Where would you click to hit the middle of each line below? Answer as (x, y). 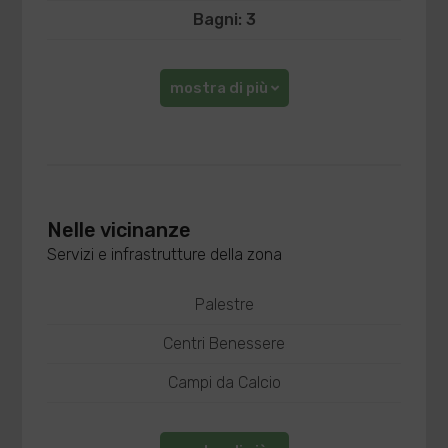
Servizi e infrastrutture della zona (165, 254)
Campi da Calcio (224, 382)
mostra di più (220, 88)
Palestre (224, 304)
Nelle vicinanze (119, 230)
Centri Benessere (224, 343)
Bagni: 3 (224, 19)
